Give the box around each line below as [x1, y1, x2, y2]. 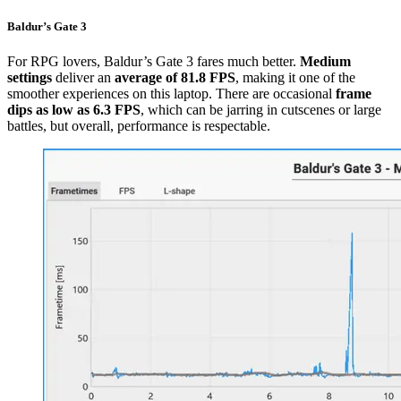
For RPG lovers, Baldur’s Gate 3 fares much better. [7, 53, 300, 69]
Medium [300, 53, 351, 69]
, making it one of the [235, 69, 355, 85]
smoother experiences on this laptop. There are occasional [7, 85, 336, 101]
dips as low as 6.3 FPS [7, 101, 141, 117]
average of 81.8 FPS [115, 69, 235, 85]
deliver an [52, 69, 115, 85]
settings [7, 69, 52, 85]
